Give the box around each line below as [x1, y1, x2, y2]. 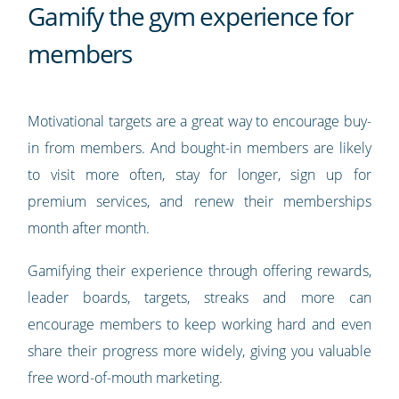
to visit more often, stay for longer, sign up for [28, 164, 371, 184]
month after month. [28, 217, 151, 238]
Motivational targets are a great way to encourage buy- [28, 110, 371, 131]
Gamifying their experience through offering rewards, [28, 260, 371, 281]
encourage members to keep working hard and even [28, 313, 371, 334]
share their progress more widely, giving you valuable [28, 340, 371, 361]
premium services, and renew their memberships [28, 191, 371, 211]
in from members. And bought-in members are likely [28, 137, 371, 158]
